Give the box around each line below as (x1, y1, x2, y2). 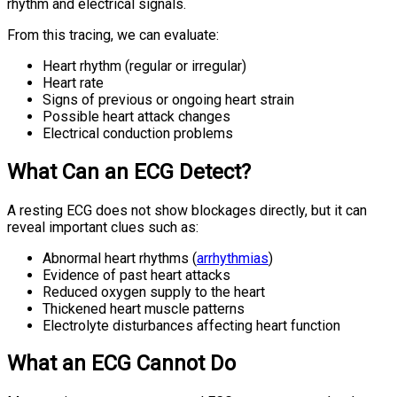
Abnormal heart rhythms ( (43, 249, 197, 267)
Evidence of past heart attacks (43, 266, 234, 284)
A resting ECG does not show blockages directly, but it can (7, 201, 367, 219)
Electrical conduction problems (43, 124, 237, 142)
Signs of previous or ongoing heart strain (43, 90, 298, 108)
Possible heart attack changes (43, 107, 234, 125)
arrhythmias (197, 249, 269, 267)
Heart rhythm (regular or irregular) (43, 57, 250, 74)
